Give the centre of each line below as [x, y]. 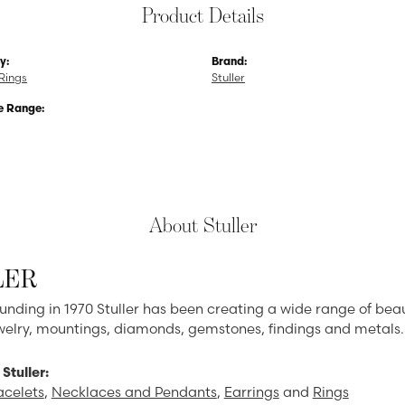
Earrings [251, 392]
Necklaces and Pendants [134, 392]
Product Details [202, 15]
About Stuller [202, 225]
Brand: [229, 61]
